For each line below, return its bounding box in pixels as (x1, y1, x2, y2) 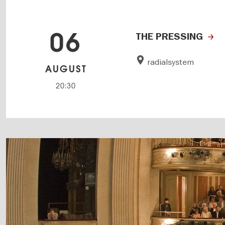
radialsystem (147, 57, 194, 67)
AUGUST (45, 63, 87, 75)
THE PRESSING (136, 30, 203, 43)
